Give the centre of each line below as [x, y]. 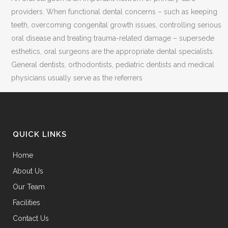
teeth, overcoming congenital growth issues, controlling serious [117, 25]
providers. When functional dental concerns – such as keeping [115, 11]
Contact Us [31, 218]
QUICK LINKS [40, 134]
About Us [28, 171]
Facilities [26, 203]
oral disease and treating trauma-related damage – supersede [113, 38]
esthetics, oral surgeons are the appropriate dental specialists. [113, 51]
